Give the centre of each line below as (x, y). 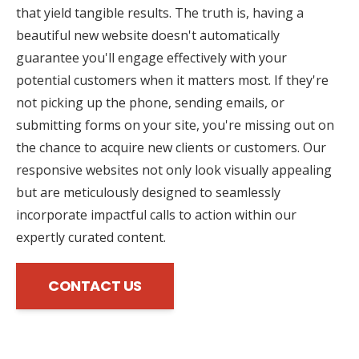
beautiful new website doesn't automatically (148, 35)
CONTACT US (95, 285)
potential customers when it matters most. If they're (172, 80)
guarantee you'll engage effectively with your (151, 57)
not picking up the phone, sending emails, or (150, 102)
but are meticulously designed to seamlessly (148, 192)
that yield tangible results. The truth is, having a (160, 12)
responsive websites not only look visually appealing (174, 169)
